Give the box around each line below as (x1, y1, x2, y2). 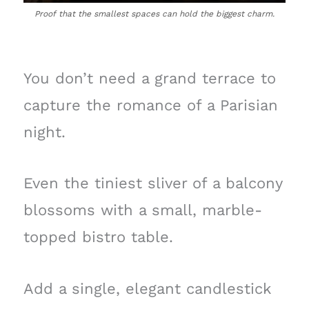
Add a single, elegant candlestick (23, 279, 271, 297)
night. (23, 123, 66, 141)
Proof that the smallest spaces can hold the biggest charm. (34, 9, 275, 19)
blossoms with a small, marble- (23, 201, 262, 219)
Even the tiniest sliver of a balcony (23, 175, 282, 192)
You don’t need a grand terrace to (23, 70, 276, 88)
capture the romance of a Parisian (23, 97, 278, 114)
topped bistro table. (23, 228, 173, 246)
